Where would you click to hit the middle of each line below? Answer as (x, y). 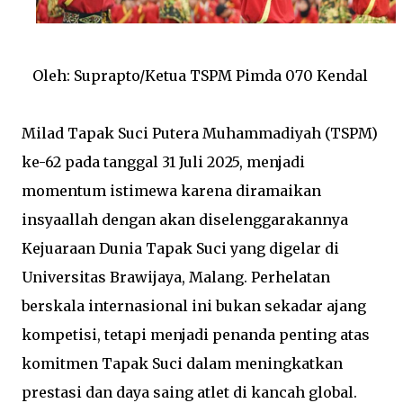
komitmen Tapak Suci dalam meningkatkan (182, 363)
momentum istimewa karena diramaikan (171, 190)
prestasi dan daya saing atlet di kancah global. (189, 392)
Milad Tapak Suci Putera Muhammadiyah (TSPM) (200, 133)
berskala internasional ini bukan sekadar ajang (194, 305)
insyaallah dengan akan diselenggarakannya (185, 219)
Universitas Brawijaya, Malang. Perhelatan (176, 277)
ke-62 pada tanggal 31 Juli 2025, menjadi (163, 161)
